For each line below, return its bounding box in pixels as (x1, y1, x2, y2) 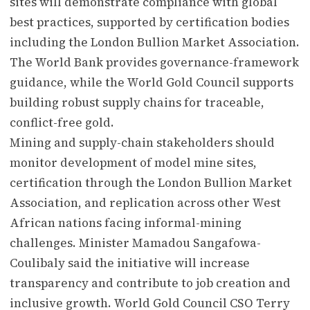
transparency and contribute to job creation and (10, 274, 291, 291)
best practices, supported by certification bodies (10, 13, 289, 30)
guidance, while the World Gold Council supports (10, 73, 293, 91)
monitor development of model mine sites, (10, 154, 257, 171)
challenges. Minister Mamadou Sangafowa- (10, 234, 261, 251)
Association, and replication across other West (10, 194, 281, 211)
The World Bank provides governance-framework (10, 53, 299, 71)
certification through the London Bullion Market (10, 174, 292, 191)
